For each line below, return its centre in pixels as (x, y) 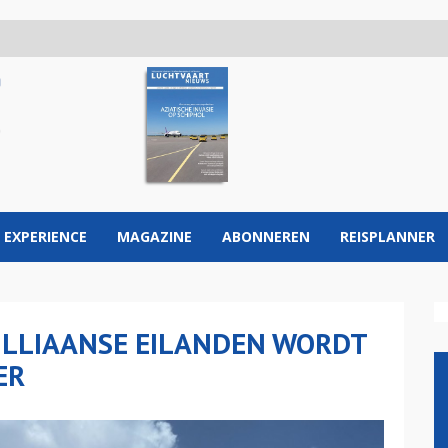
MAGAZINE (154, 236)
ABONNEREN (266, 236)
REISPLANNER (387, 236)
